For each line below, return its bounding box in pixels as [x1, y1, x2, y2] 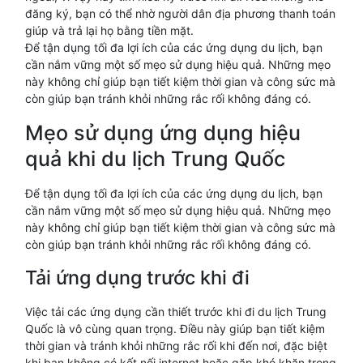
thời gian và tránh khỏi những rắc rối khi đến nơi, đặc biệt [25, 339, 327, 352]
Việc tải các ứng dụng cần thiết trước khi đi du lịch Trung [25, 305, 327, 318]
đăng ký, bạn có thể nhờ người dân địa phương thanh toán [25, 6, 335, 20]
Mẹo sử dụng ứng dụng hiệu [25, 121, 301, 145]
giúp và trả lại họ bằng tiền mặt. [25, 23, 194, 37]
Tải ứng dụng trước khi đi [25, 266, 250, 289]
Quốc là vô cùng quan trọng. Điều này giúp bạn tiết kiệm [25, 322, 325, 335]
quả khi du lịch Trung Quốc [25, 147, 285, 171]
